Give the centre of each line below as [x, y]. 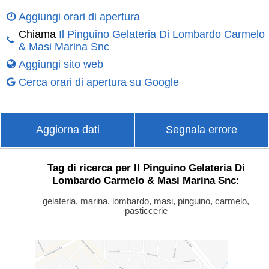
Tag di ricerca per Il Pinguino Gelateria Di [146, 168]
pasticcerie [146, 211]
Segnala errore [201, 129]
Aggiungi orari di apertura [79, 17]
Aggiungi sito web [61, 64]
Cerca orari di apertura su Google [98, 82]
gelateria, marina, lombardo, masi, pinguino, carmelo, [146, 201]
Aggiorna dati [68, 129]
